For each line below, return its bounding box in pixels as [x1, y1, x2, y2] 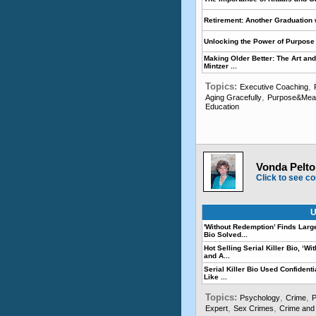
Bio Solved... [204, 231, 248, 238]
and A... [204, 252, 230, 260]
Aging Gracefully [205, 93, 262, 102]
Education [205, 102, 239, 111]
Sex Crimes [233, 304, 274, 312]
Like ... [204, 273, 227, 281]
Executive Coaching [240, 83, 308, 91]
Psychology [240, 293, 280, 302]
